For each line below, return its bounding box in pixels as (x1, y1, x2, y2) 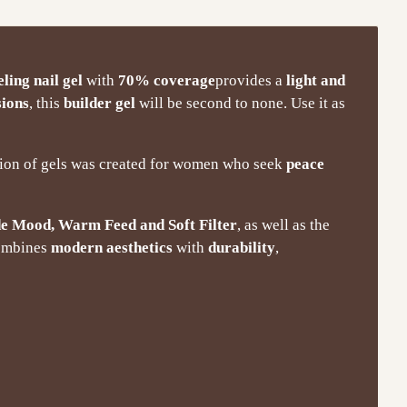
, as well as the (237, 215, 330, 233)
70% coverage (118, 71, 215, 89)
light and (286, 71, 345, 89)
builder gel (64, 94, 135, 112)
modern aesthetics (51, 238, 173, 256)
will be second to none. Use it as (135, 94, 345, 112)
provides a (215, 71, 286, 89)
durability (208, 238, 275, 256)
